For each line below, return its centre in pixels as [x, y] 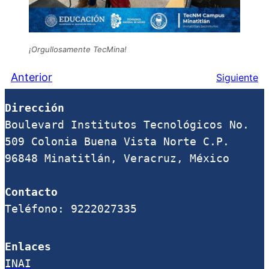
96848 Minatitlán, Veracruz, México [117, 158]
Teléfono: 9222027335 [71, 209]
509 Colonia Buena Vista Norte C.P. [117, 141]
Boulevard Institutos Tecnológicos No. [127, 125]
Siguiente [237, 77]
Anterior [32, 77]
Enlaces [28, 247]
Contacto [31, 192]
